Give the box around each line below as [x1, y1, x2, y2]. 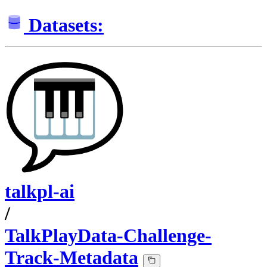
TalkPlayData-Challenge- [5, 225, 212, 247]
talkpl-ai [5, 181, 74, 203]
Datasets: [29, 14, 104, 36]
